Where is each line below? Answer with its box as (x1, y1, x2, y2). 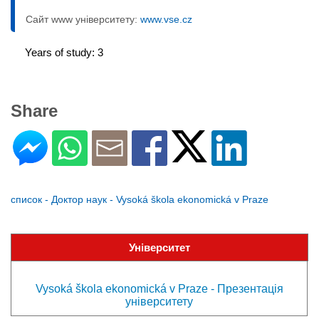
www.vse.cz (140, 14, 192, 25)
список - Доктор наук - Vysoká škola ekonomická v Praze (11, 194, 268, 205)
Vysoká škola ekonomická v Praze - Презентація (35, 283, 283, 295)
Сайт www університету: (26, 14, 140, 25)
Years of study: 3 (25, 46, 103, 58)
